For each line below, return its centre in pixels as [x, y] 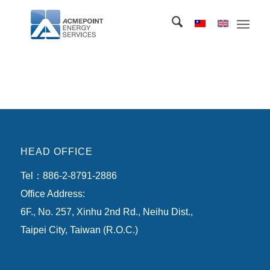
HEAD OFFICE [56, 151]
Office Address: [52, 194]
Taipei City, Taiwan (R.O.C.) [79, 230]
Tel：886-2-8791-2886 [68, 176]
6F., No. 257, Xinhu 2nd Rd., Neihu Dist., [106, 212]
